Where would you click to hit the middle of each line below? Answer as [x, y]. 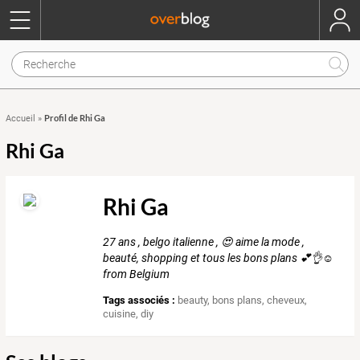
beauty [193, 301]
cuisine [120, 314]
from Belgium [137, 274]
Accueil [20, 119]
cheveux [286, 301]
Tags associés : [139, 301]
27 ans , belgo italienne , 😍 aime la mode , [204, 242]
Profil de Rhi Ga [75, 118]
